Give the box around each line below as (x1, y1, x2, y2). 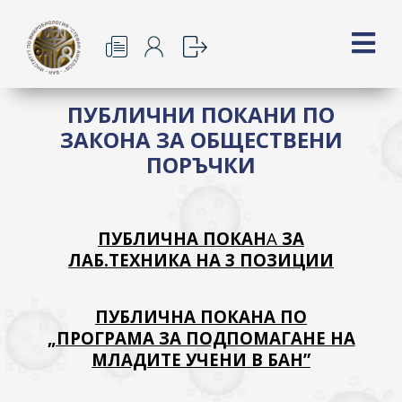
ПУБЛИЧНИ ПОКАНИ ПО (67, 100, 335, 129)
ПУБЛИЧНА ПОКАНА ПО (95, 305, 307, 328)
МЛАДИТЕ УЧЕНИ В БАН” (92, 348, 310, 371)
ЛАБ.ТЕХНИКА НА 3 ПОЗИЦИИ (68, 249, 334, 271)
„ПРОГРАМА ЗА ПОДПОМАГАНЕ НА (47, 327, 355, 349)
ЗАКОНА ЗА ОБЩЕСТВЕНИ (59, 125, 343, 154)
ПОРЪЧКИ (146, 150, 256, 179)
